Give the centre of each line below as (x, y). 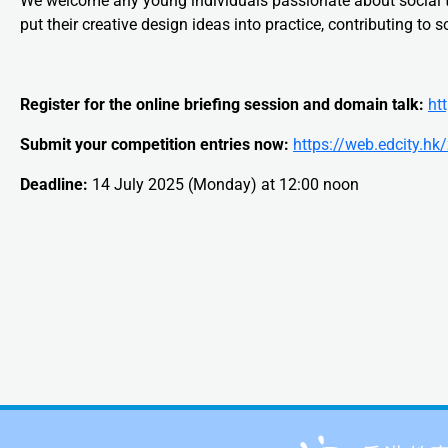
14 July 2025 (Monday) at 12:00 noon (223, 184)
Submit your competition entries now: (154, 144)
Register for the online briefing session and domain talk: (222, 104)
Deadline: (54, 184)
